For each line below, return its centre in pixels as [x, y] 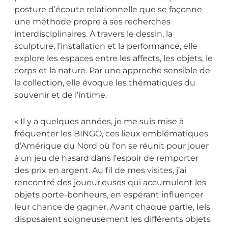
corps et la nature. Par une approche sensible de [112, 71]
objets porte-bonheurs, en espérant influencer [109, 195]
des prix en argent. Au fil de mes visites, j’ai [100, 170]
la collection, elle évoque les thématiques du [105, 83]
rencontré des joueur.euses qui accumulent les [110, 183]
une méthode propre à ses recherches [92, 22]
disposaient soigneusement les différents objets [112, 219]
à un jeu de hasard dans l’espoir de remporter [106, 158]
